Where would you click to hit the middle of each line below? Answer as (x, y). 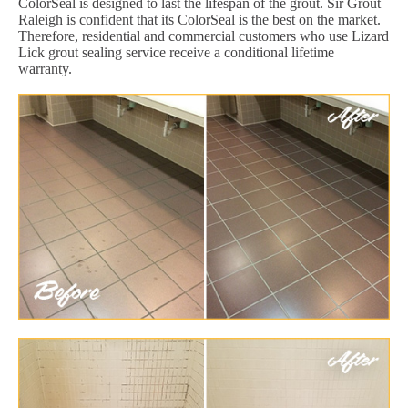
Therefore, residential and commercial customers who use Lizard (204, 36)
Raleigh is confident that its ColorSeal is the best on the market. (199, 20)
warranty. (45, 69)
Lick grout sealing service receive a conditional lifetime (176, 53)
